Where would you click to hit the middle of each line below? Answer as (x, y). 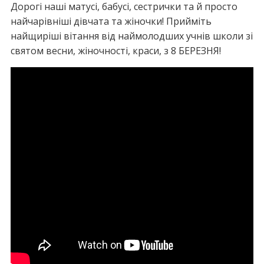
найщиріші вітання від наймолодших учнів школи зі (131, 36)
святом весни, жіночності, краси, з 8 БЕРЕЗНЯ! (115, 51)
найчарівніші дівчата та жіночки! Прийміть (111, 21)
